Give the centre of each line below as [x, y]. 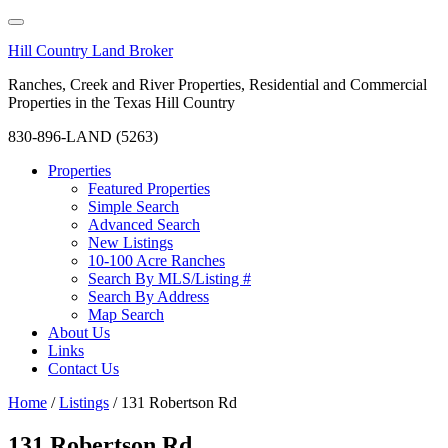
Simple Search [133, 206]
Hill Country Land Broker [90, 50]
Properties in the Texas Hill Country [121, 102]
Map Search [126, 314]
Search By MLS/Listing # [169, 278]
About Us [79, 332]
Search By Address [148, 296]
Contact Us [83, 368]
